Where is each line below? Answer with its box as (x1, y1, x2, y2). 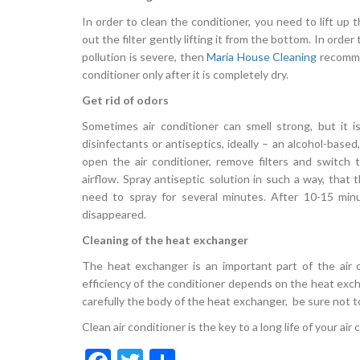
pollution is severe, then (82, 50, 207, 64)
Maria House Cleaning (207, 50, 317, 64)
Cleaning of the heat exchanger (82, 233, 248, 247)
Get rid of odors (82, 93, 169, 108)
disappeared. (82, 207, 146, 222)
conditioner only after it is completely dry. (82, 67, 288, 82)
